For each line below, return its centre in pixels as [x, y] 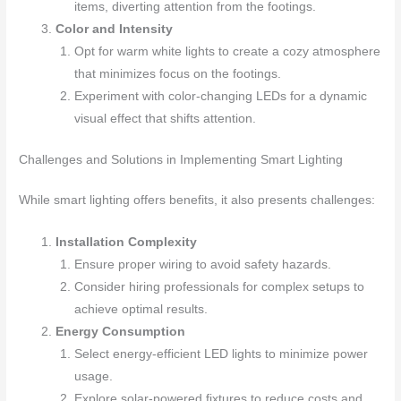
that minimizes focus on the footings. [177, 74]
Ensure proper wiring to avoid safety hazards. [202, 264]
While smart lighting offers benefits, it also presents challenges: [197, 200]
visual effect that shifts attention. [165, 119]
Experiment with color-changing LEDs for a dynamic [220, 97]
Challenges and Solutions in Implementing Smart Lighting [181, 159]
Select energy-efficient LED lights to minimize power [221, 354]
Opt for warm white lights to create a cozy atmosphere [227, 52]
